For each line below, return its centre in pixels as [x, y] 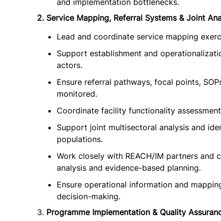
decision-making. [89, 196]
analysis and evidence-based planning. [129, 168]
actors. [70, 65]
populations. [80, 139]
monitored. [77, 94]
